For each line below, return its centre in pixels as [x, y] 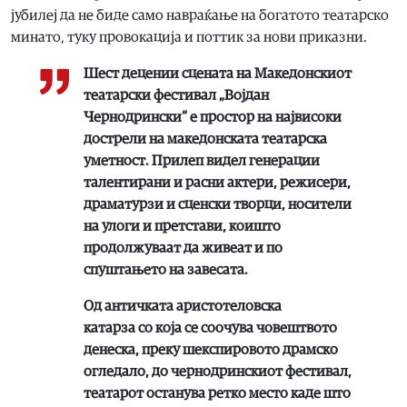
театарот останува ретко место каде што [217, 393]
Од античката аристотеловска [183, 306]
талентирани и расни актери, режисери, [217, 182]
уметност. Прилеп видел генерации [202, 160]
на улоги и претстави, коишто [182, 226]
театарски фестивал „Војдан [176, 95]
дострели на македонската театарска [205, 139]
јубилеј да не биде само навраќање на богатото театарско [200, 15]
